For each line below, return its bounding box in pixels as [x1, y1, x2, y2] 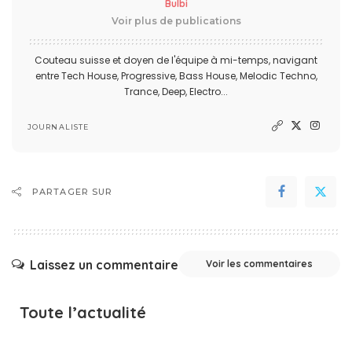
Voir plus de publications [111, 15, 241, 27]
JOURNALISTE [27, 122, 90, 131]
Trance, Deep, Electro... [124, 85, 228, 99]
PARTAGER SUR [32, 186, 113, 198]
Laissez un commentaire [30, 256, 178, 273]
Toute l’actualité [20, 302, 146, 323]
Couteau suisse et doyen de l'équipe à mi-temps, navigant [35, 53, 317, 68]
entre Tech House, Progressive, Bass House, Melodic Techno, [35, 69, 317, 83]
